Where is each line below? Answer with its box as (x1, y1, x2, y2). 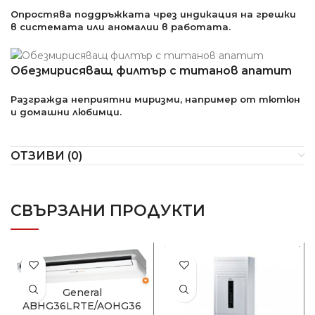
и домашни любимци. (11, 105, 122, 117)
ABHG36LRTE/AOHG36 (22, 300, 141, 313)
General (62, 286, 102, 300)
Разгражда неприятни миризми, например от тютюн (11, 93, 300, 105)
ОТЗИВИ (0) (11, 148, 82, 162)
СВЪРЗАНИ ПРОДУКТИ (11, 200, 205, 220)
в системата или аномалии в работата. (11, 20, 231, 32)
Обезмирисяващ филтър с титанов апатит (11, 63, 292, 77)
